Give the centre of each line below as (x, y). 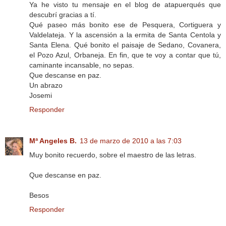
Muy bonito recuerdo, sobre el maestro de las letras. (113, 155)
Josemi (41, 95)
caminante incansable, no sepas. (82, 65)
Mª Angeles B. (53, 140)
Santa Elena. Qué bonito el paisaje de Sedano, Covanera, (125, 45)
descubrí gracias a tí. (63, 14)
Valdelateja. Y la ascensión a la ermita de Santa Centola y (125, 35)
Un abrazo (46, 85)
